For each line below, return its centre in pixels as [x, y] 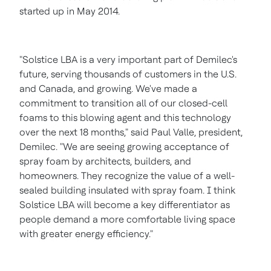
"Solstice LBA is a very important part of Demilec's [128, 60]
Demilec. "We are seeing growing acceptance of [124, 147]
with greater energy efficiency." [86, 234]
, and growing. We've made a [135, 89]
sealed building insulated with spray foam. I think [127, 190]
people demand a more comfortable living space [127, 219]
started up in [48, 11]
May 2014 [97, 11]
